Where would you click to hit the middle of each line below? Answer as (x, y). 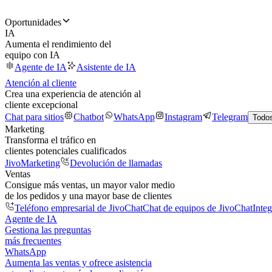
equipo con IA (32, 55)
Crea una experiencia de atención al (73, 94)
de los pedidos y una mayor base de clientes (88, 196)
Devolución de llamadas (116, 163)
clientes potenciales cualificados (66, 151)
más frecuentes (33, 241)
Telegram (230, 117)
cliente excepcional (41, 105)
